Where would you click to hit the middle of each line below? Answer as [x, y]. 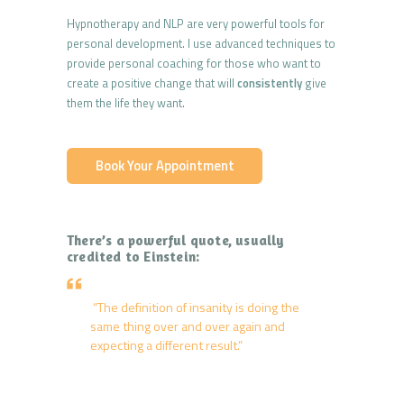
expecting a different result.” [166, 345]
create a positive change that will [152, 83]
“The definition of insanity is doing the [195, 308]
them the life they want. [126, 102]
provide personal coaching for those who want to [194, 63]
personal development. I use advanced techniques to [201, 43]
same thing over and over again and [188, 326]
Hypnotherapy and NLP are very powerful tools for [196, 23]
